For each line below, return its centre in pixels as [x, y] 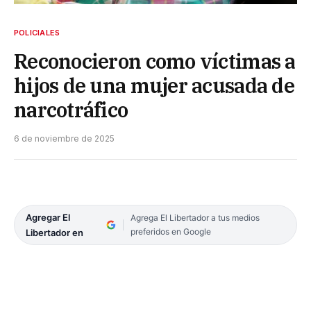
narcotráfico [71, 109]
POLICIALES [37, 32]
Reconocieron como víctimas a [155, 61]
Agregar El [48, 217]
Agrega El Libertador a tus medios [195, 217]
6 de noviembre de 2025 [64, 138]
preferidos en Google [170, 231]
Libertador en [54, 232]
